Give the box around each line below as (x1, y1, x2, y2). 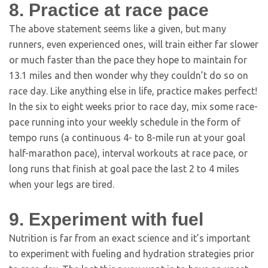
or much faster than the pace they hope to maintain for (9, 54, 247, 65)
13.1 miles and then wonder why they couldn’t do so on (9, 70, 248, 81)
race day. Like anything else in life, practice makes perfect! (9, 86, 257, 96)
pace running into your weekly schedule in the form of (9, 117, 240, 127)
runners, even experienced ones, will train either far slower (9, 39, 258, 50)
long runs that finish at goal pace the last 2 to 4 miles (9, 163, 239, 174)
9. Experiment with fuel (9, 209, 203, 229)
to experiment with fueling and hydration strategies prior (9, 248, 254, 259)
